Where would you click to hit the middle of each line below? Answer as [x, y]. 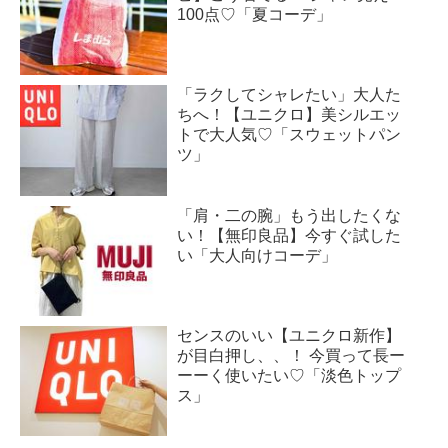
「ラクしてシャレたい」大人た [289, 95]
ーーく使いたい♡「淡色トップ [289, 376]
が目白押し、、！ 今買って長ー [291, 356]
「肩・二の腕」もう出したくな [289, 215]
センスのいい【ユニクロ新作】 [289, 336]
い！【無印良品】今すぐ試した [289, 235]
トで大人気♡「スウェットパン [289, 135]
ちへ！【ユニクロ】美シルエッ [289, 115]
